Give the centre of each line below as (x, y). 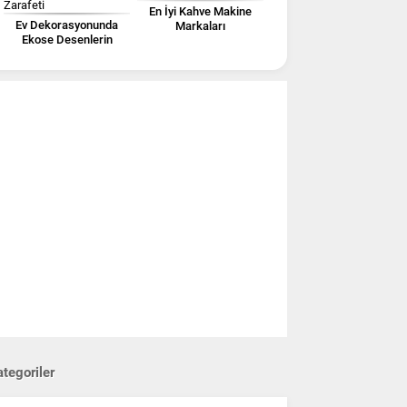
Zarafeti (67, 54)
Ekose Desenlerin (67, 39)
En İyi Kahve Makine (200, 11)
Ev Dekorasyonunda (67, 25)
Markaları (200, 25)
